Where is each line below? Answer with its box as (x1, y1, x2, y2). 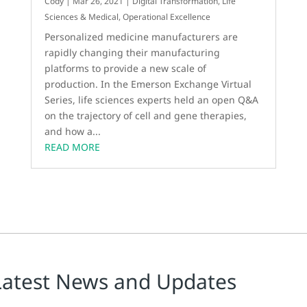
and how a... (45, 125, 101, 138)
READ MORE (45, 140, 101, 154)
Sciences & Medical (45, 11, 119, 23)
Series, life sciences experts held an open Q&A (45, 93, 259, 107)
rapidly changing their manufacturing (45, 46, 221, 60)
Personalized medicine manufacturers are (45, 30, 238, 44)
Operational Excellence (123, 11, 211, 23)
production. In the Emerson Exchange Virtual (45, 77, 252, 91)
